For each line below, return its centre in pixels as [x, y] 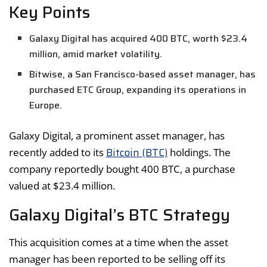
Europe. [46, 105]
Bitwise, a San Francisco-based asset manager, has [143, 74]
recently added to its [58, 153]
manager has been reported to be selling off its [117, 259]
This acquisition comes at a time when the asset [119, 242]
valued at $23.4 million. [62, 186]
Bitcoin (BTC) [137, 153]
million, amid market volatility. [96, 54]
